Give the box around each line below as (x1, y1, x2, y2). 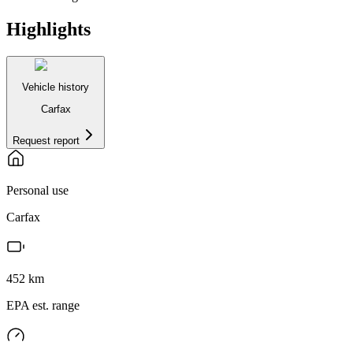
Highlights (6, 18, 91, 39)
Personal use (6, 184, 69, 198)
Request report (13, 135, 80, 147)
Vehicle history (22, 80, 89, 93)
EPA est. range (6, 299, 80, 313)
